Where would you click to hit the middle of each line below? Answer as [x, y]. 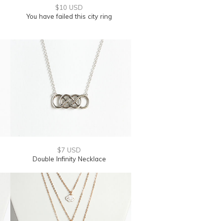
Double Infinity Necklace [69, 159]
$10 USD [69, 7]
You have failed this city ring [69, 16]
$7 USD [69, 150]
